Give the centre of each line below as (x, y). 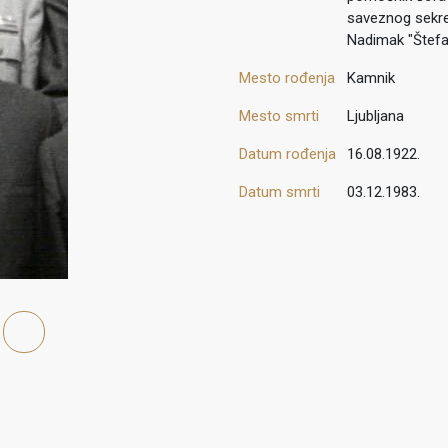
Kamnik (371, 78)
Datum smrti (279, 192)
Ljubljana (375, 116)
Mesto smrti (279, 116)
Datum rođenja (287, 154)
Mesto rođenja (287, 78)
